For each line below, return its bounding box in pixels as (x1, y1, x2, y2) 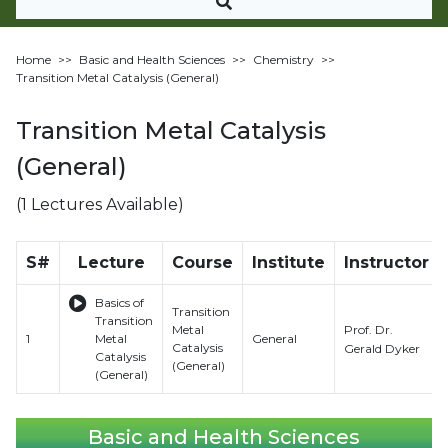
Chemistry (253, 52, 314, 67)
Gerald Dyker (344, 340, 420, 356)
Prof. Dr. (344, 321, 393, 337)
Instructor (344, 253, 429, 272)
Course (172, 253, 233, 272)
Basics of (95, 295, 144, 310)
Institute (252, 253, 325, 272)
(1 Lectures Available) (16, 195, 184, 214)
